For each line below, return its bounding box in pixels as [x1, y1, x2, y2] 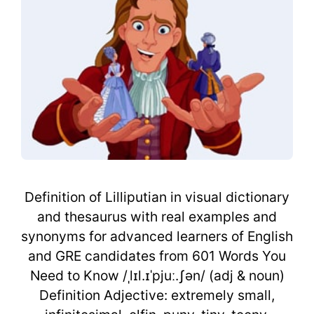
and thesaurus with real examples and [37, 207, 277, 225]
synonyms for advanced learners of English [21, 227, 293, 245]
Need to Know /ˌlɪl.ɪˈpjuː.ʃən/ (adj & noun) [29, 266, 285, 284]
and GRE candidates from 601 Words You [28, 247, 286, 264]
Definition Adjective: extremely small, [39, 286, 275, 303]
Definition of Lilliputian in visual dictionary [25, 188, 289, 205]
